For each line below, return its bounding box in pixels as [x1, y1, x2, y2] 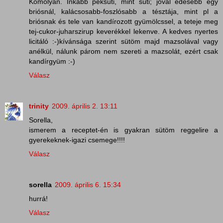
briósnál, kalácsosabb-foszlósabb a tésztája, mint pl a [29, 7, 218, 16]
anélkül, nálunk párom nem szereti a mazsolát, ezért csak [29, 47, 218, 56]
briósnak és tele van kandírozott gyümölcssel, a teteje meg [29, 17, 218, 26]
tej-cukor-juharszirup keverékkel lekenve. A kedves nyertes [29, 27, 218, 36]
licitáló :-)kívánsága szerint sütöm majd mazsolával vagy [29, 37, 218, 46]
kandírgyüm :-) [29, 57, 75, 66]
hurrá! [29, 195, 48, 203]
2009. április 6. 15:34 [55, 181, 121, 189]
